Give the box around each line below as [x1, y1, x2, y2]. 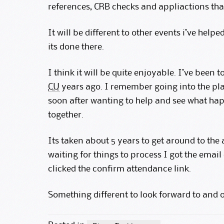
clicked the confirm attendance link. [48, 164, 191, 173]
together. [48, 110, 83, 119]
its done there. [48, 42, 104, 51]
